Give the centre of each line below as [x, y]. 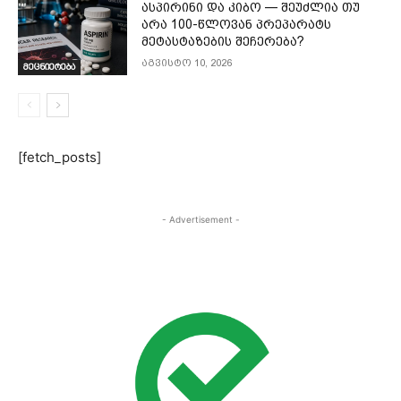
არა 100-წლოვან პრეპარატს [237, 24]
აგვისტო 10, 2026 [187, 63]
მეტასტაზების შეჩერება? [223, 41]
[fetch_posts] [60, 158]
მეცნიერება [49, 67]
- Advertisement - [200, 220]
